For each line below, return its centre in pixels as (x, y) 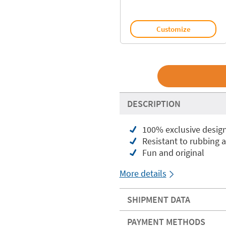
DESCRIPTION (154, 104)
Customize (173, 29)
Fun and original (173, 153)
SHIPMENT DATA (158, 200)
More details (143, 173)
